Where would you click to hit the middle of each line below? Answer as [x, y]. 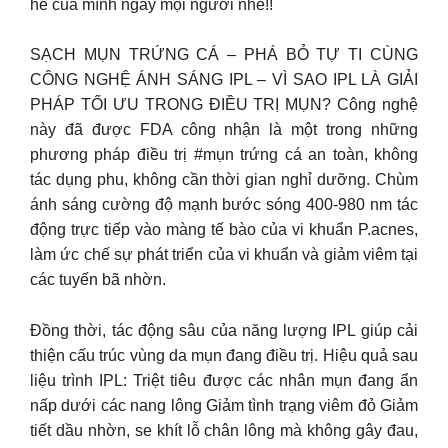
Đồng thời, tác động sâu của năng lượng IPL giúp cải [224, 330]
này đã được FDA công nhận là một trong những [224, 129]
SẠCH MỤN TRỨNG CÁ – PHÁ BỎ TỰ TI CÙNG [224, 54]
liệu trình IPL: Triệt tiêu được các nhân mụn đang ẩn [224, 380]
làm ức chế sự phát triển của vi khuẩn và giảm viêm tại [224, 254]
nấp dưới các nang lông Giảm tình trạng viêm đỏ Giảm [224, 405]
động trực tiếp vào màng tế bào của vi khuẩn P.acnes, [224, 229]
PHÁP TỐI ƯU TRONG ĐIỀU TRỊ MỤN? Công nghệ [224, 104]
